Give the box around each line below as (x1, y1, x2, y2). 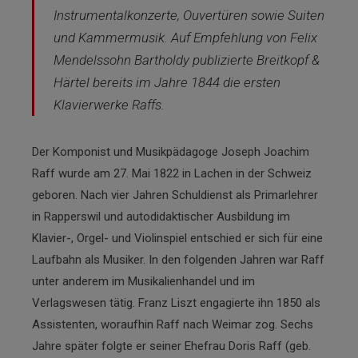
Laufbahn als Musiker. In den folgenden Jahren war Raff (32, 252, 324, 267)
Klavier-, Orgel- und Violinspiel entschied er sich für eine (32, 230, 323, 245)
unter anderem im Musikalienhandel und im (32, 273, 255, 288)
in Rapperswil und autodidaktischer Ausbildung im (32, 209, 290, 224)
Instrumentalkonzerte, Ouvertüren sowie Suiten (54, 6, 324, 23)
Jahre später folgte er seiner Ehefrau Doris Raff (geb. (32, 338, 311, 353)
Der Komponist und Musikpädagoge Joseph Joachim (32, 144, 309, 159)
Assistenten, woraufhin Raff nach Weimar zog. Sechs (32, 316, 313, 332)
